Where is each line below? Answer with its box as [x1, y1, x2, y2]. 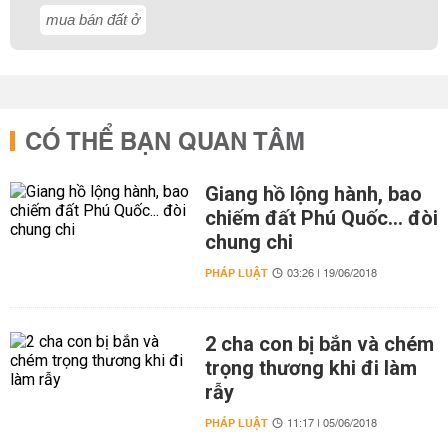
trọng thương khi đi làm [204, 356, 417, 380]
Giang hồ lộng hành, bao [204, 182, 422, 206]
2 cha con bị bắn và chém [204, 332, 434, 356]
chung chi [204, 230, 293, 254]
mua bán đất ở [46, 11, 140, 28]
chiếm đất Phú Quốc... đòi [204, 206, 438, 230]
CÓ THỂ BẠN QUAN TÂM [25, 121, 305, 165]
